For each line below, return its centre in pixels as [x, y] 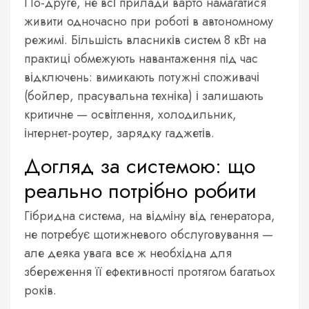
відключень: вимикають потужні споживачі [142, 77]
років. [40, 290]
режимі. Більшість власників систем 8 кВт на [145, 40]
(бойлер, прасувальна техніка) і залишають [144, 96]
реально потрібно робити [140, 190]
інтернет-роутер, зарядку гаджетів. [119, 133]
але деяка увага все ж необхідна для [128, 253]
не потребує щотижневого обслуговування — [149, 234]
